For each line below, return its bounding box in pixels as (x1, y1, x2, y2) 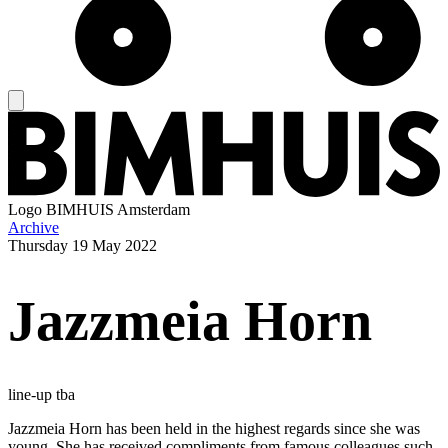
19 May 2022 (72, 237, 157, 255)
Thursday (8, 237, 68, 255)
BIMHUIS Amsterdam (46, 201, 190, 219)
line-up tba (8, 386, 75, 404)
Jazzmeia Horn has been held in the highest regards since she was (8, 420, 420, 438)
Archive (8, 219, 59, 237)
